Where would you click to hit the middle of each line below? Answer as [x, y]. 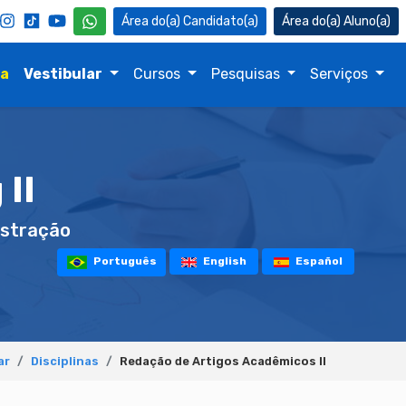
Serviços [341, 74]
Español [318, 261]
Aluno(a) [367, 21]
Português [123, 261]
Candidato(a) [221, 21]
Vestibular [63, 74]
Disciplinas [65, 361]
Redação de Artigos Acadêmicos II [223, 361]
